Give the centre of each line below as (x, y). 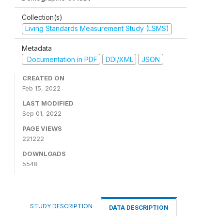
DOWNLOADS (44, 154)
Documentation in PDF (61, 59)
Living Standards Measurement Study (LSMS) (97, 28)
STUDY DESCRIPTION (61, 206)
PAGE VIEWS (42, 128)
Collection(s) (42, 17)
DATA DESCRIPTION (139, 208)
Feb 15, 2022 (41, 88)
